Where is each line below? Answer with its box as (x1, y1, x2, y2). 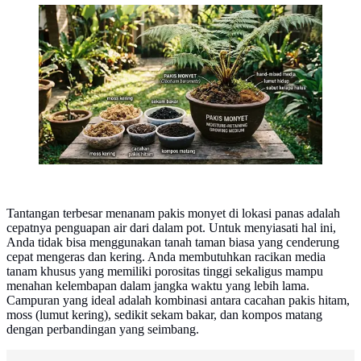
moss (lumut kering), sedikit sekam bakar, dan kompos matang (6, 308, 322, 322)
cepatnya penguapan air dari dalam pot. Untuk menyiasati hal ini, (6, 221, 336, 235)
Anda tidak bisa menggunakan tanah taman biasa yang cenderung (6, 235, 339, 250)
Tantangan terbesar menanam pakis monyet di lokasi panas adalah (6, 206, 340, 221)
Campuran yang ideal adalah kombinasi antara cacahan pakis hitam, (6, 293, 350, 308)
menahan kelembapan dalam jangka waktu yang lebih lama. (6, 279, 309, 293)
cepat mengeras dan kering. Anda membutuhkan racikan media (6, 250, 326, 264)
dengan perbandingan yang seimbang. (6, 322, 199, 337)
